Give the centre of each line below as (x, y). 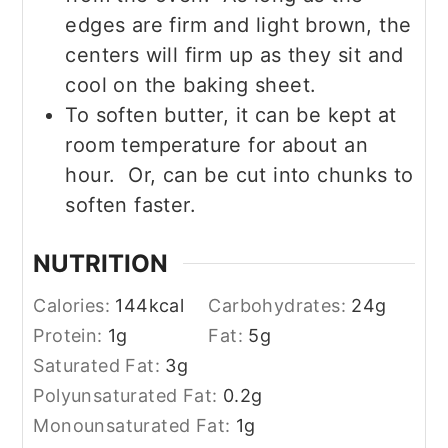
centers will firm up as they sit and (234, 54)
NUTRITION (101, 264)
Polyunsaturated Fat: (128, 396)
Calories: (74, 306)
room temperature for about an (216, 144)
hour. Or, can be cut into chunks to (239, 174)
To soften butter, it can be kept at (231, 114)
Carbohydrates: (280, 306)
